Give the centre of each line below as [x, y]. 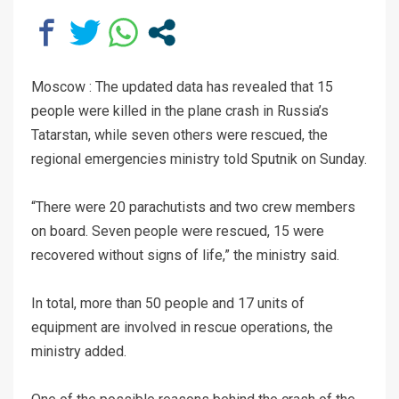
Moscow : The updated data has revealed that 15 [182, 86]
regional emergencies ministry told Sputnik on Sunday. [199, 159]
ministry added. [79, 351]
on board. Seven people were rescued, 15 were [178, 231]
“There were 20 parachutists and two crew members [193, 207]
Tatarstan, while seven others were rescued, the [179, 134]
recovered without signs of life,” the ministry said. [185, 255]
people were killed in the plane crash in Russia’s [180, 110]
